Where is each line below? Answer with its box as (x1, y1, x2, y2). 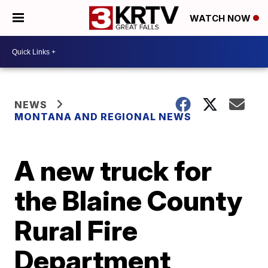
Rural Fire (14, 214, 138, 247)
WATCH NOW (190, 13, 253, 25)
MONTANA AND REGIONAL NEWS (14, 111, 192, 123)
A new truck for (14, 154, 212, 187)
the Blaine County (14, 184, 243, 217)
